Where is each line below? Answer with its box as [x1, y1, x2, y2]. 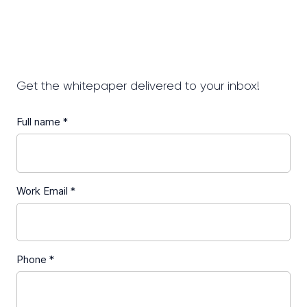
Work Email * [16, 184, 75, 197]
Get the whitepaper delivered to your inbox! [16, 80, 260, 93]
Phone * [16, 254, 54, 267]
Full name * [16, 116, 68, 128]
